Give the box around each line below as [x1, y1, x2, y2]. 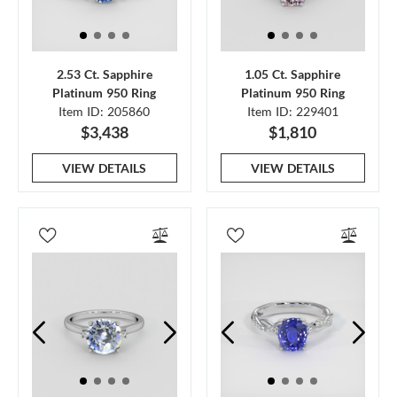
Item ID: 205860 [58, 103, 151, 119]
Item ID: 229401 [246, 103, 339, 119]
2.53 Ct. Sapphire [56, 66, 152, 82]
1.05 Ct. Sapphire [245, 66, 341, 82]
